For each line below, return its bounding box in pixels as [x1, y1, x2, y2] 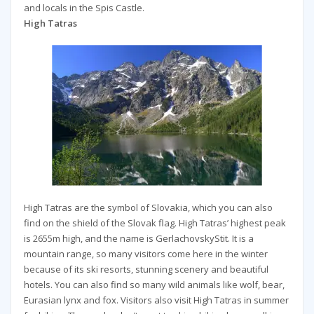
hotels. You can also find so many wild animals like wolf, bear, [23, 278, 285, 292]
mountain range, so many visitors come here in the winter [23, 247, 268, 261]
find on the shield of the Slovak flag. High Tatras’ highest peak [23, 217, 286, 230]
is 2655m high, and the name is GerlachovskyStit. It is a [23, 232, 254, 245]
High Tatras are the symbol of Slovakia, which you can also [23, 201, 273, 214]
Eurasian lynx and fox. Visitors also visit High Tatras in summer [23, 294, 289, 307]
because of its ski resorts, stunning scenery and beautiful [23, 263, 268, 276]
